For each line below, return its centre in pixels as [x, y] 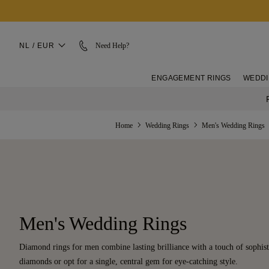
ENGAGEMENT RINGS [191, 78]
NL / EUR [37, 46]
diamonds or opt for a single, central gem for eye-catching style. [128, 261]
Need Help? [112, 46]
